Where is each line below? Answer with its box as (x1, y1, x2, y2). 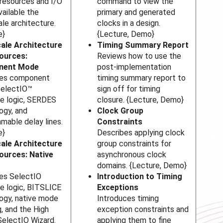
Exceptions (97, 183, 139, 193)
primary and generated (97, 7, 176, 17)
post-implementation (97, 62, 172, 72)
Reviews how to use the (97, 51, 182, 61)
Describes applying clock (97, 128, 185, 138)
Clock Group (97, 106, 144, 116)
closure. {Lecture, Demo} (97, 95, 184, 105)
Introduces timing (97, 194, 159, 204)
